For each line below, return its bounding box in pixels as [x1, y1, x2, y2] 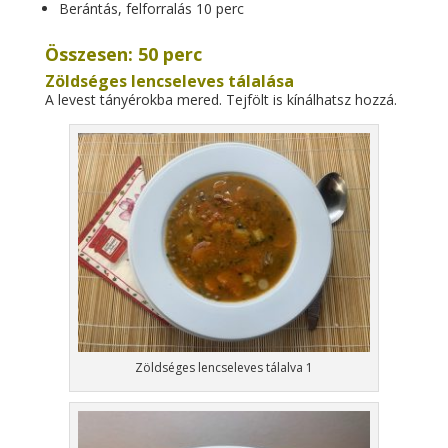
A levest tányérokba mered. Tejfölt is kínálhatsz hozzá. [44, 90, 397, 109]
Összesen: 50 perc [44, 42, 202, 66]
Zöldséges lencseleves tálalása [44, 70, 294, 92]
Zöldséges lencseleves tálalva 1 [134, 359, 313, 376]
